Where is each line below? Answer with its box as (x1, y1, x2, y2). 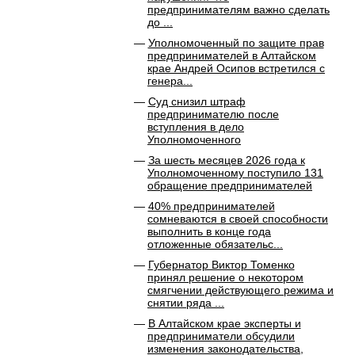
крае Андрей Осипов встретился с (147, 62, 325, 74)
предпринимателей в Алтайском (147, 49, 316, 62)
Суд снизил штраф (147, 95, 246, 108)
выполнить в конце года (147, 225, 271, 238)
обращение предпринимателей (147, 179, 312, 192)
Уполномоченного (147, 133, 241, 146)
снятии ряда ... (147, 296, 224, 309)
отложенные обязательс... (147, 238, 283, 250)
